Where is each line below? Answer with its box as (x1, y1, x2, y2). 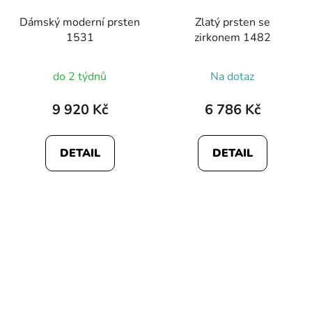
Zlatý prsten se (194, 14, 270, 30)
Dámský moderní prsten (19, 14, 140, 30)
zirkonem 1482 (194, 29, 271, 45)
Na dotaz (210, 68, 254, 84)
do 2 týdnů (53, 68, 107, 84)
